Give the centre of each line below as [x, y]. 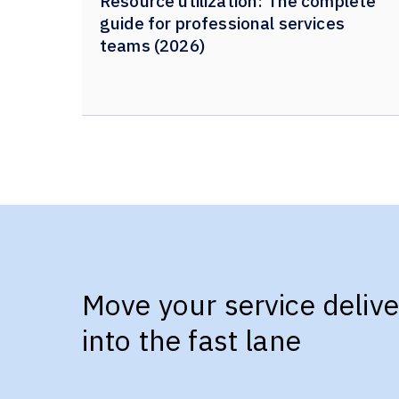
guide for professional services [222, 23]
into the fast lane [191, 340]
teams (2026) [152, 45]
